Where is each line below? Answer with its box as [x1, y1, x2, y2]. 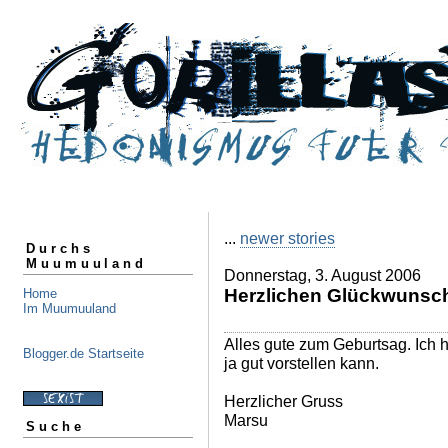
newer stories [240, 229, 335, 247]
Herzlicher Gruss [224, 392, 343, 410]
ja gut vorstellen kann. [224, 354, 379, 372]
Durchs [26, 240, 94, 256]
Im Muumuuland [23, 300, 116, 316]
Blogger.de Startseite [23, 345, 144, 361]
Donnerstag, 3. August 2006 [224, 266, 421, 284]
